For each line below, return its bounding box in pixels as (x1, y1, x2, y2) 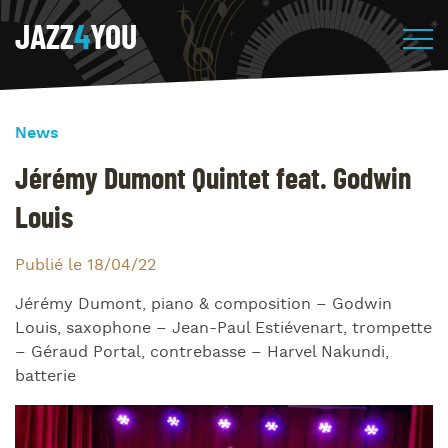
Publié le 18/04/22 (15, 255, 156, 276)
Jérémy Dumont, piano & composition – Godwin (15, 294, 392, 315)
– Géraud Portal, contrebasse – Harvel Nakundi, (15, 342, 389, 363)
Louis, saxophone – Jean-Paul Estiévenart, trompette (15, 318, 432, 339)
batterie (15, 366, 76, 387)
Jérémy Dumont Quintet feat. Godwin (15, 165, 411, 195)
